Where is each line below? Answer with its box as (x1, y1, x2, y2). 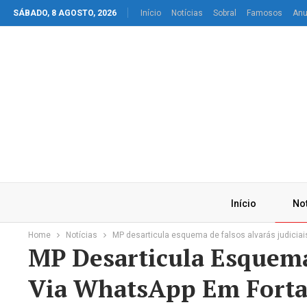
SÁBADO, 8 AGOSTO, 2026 (13, 8, 116, 18)
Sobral (213, 8, 236, 18)
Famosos (247, 8, 282, 18)
